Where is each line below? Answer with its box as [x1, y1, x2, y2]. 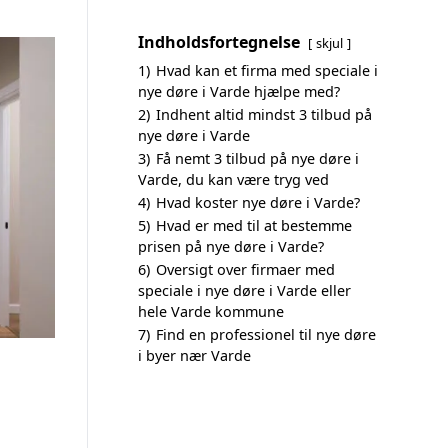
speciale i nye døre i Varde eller [138, 281, 351, 300]
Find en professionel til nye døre [156, 325, 376, 344]
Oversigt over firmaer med [156, 260, 335, 279]
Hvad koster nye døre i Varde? [156, 193, 360, 212]
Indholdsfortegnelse [138, 31, 300, 53]
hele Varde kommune [138, 302, 284, 321]
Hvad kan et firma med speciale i [156, 61, 378, 80]
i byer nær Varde [138, 346, 251, 365]
